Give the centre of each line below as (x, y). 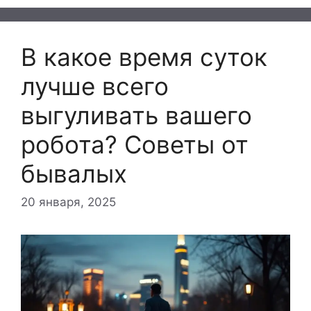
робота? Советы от (135, 144)
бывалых (74, 173)
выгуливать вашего (136, 115)
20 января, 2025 (68, 202)
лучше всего (95, 86)
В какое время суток (144, 57)
